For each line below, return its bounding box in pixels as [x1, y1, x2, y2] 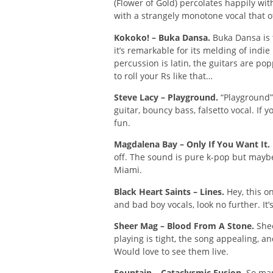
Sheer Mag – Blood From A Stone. [114, 220, 254, 232]
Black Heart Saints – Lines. [114, 185, 224, 197]
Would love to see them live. [114, 246, 229, 258]
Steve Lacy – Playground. [114, 91, 218, 103]
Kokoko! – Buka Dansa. [114, 31, 210, 43]
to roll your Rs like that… [114, 69, 213, 82]
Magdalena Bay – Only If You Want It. [114, 138, 270, 151]
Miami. [114, 164, 142, 176]
